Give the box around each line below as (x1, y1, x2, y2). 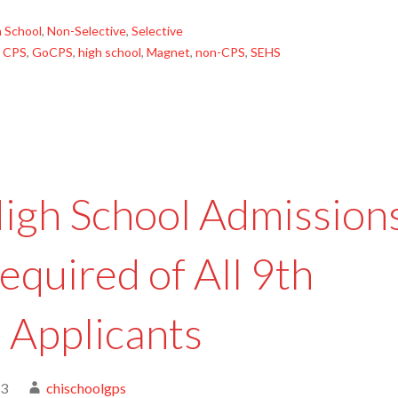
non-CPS (195, 44, 245, 60)
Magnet (147, 44, 190, 60)
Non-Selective (47, 23, 126, 38)
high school (78, 44, 141, 60)
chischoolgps (46, 379, 126, 396)
